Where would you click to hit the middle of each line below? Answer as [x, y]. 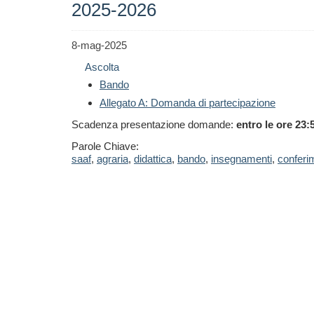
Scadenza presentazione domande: [154, 124]
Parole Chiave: [105, 146]
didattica [153, 159]
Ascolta [102, 67]
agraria [112, 159]
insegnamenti [241, 159]
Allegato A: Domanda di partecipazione [187, 103]
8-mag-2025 [99, 45]
